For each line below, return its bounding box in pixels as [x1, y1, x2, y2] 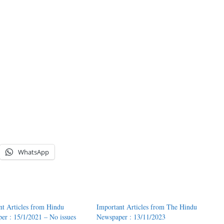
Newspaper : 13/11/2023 [96, 212, 165, 222]
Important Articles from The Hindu [96, 202, 197, 212]
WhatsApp [18, 147, 49, 157]
